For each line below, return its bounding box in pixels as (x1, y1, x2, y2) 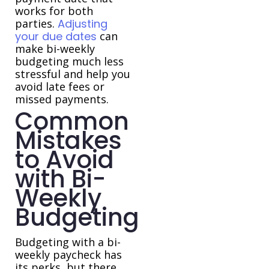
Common (15, 104, 129, 139)
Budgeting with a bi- (15, 235, 121, 250)
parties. (15, 16, 58, 31)
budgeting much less (15, 54, 124, 69)
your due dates (15, 29, 97, 44)
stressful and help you (15, 67, 130, 82)
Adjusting (58, 16, 107, 32)
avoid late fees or (15, 79, 104, 94)
